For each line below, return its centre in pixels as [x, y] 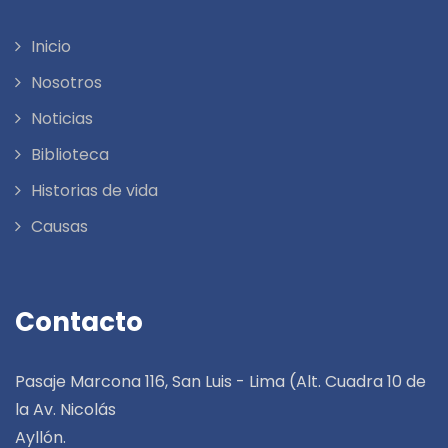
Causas [59, 226]
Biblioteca [70, 154]
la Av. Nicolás [65, 409]
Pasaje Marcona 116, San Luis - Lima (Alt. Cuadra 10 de [220, 381]
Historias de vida [94, 190]
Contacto [79, 321]
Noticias [62, 118]
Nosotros [66, 82]
